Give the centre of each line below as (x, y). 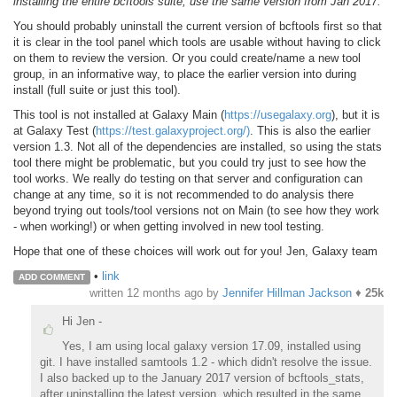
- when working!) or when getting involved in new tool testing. (169, 226)
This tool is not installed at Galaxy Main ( (119, 114)
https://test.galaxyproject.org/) (173, 130)
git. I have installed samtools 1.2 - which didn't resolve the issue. (206, 362)
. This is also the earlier (310, 130)
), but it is (356, 114)
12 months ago (165, 293)
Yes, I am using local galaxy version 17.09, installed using (211, 346)
